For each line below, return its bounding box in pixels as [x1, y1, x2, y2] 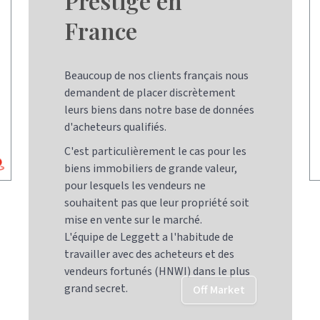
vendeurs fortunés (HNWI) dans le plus [64, 264, 251, 279]
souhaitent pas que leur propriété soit [64, 195, 250, 211]
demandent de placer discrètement [64, 85, 236, 101]
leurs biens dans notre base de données [64, 102, 255, 118]
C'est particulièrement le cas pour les [64, 144, 247, 159]
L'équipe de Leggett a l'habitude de [64, 229, 234, 245]
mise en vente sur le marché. [64, 212, 203, 228]
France [64, 15, 138, 46]
